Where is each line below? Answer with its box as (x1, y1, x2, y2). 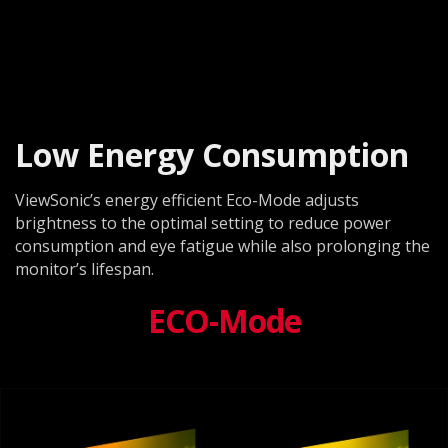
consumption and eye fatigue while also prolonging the (15, 235, 430, 258)
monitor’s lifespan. (15, 258, 154, 281)
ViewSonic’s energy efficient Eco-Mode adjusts (15, 189, 359, 212)
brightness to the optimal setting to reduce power (15, 212, 391, 235)
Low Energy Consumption (15, 133, 409, 177)
